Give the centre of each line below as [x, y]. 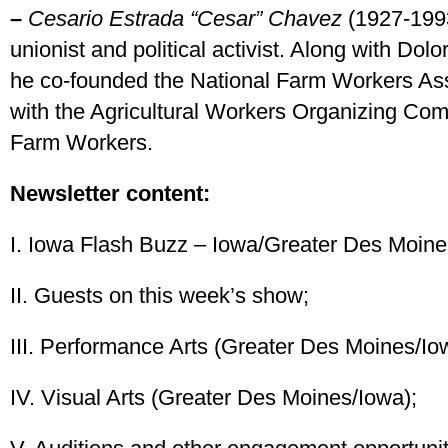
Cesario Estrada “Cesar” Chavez [185, 18]
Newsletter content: [110, 193]
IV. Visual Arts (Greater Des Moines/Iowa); [213, 397]
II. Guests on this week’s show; [159, 295]
